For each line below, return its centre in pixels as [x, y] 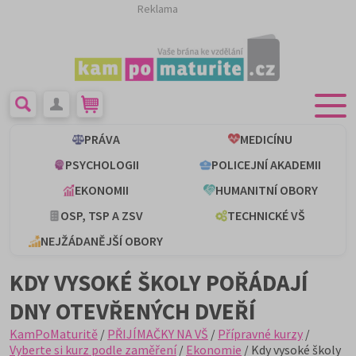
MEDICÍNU [266, 139]
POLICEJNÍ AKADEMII [266, 164]
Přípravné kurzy [260, 334]
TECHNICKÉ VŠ [266, 215]
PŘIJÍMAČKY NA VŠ [158, 334]
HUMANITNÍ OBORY [266, 190]
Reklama [158, 9]
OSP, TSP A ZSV [102, 215]
